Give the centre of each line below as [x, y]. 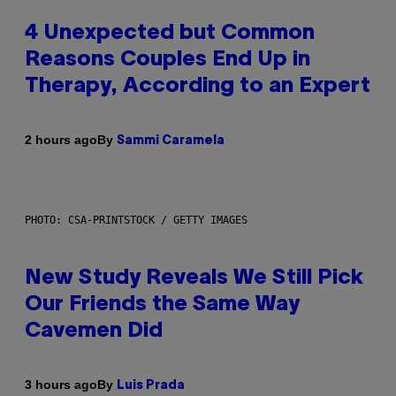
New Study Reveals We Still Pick [194, 278]
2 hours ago [61, 140]
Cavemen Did [94, 331]
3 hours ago [61, 385]
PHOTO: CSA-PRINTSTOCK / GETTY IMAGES [136, 220]
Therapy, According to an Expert [198, 86]
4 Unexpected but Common [170, 33]
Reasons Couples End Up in [168, 60]
